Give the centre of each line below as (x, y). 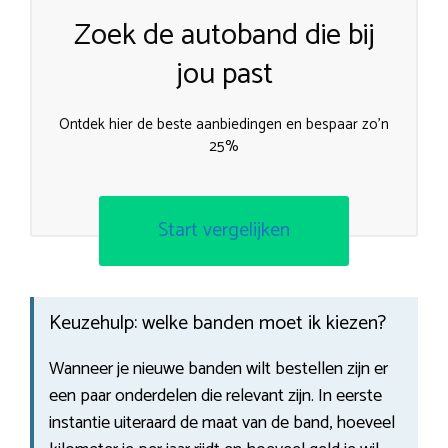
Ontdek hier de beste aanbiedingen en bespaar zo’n (224, 125)
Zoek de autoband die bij (224, 36)
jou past (224, 75)
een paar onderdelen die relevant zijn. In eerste (215, 395)
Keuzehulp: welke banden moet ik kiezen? (217, 323)
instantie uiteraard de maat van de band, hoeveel (222, 422)
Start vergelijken (224, 230)
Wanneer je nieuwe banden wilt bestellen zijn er (218, 368)
